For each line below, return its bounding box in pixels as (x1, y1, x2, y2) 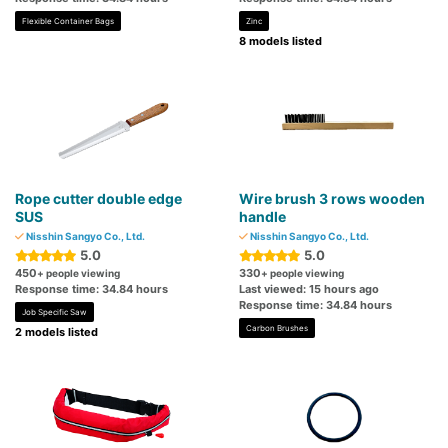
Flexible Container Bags (22, 16, 114, 27)
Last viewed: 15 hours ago (239, 282, 379, 297)
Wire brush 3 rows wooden (239, 190, 425, 208)
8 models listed (239, 34, 322, 49)
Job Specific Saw (22, 307, 87, 318)
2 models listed (15, 325, 98, 340)
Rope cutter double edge (15, 190, 182, 208)
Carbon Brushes (246, 323, 308, 334)
